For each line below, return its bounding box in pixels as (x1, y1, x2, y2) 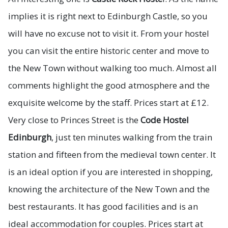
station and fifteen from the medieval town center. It (8, 148, 216, 160)
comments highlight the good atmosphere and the (8, 79, 210, 91)
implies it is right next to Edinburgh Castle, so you (8, 10, 208, 22)
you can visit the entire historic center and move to (8, 44, 209, 56)
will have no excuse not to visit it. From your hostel (8, 27, 209, 39)
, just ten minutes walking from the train (51, 131, 212, 143)
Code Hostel (140, 113, 189, 126)
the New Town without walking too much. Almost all (8, 62, 217, 74)
